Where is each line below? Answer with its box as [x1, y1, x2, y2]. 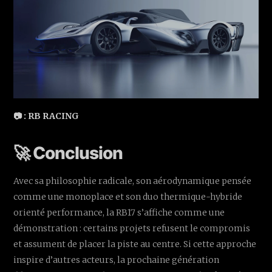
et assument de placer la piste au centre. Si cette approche [13, 239, 257, 250]
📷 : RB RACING [13, 110, 80, 122]
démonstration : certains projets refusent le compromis [13, 223, 251, 234]
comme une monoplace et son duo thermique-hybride [13, 191, 243, 203]
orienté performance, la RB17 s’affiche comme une [13, 207, 225, 219]
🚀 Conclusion [13, 143, 123, 164]
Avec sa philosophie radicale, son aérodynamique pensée [13, 175, 252, 187]
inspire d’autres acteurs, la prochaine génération [13, 254, 220, 266]
